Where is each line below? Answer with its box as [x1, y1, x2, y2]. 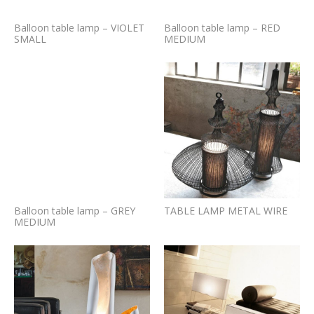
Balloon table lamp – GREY [14, 204, 135, 217]
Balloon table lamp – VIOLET [14, 21, 144, 34]
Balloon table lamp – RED [164, 21, 280, 34]
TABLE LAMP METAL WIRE [164, 204, 287, 217]
